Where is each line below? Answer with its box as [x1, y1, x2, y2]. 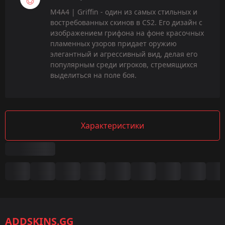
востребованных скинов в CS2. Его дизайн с [50, 17, 202, 27]
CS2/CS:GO [20, 197, 61, 208]
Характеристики [81, 120, 144, 131]
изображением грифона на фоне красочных [50, 28, 204, 38]
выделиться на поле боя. [50, 70, 137, 80]
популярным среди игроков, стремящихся [50, 59, 197, 69]
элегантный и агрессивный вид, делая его [50, 49, 197, 59]
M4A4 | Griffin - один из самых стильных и [50, 7, 197, 17]
